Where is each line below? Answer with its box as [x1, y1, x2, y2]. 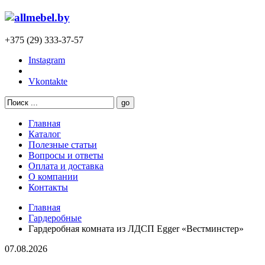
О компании [28, 172, 78, 182]
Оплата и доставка [28, 161, 104, 172]
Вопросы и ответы [28, 150, 104, 161]
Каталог [28, 129, 61, 140]
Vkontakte [28, 76, 67, 87]
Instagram [28, 55, 65, 66]
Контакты [28, 182, 68, 193]
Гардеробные [28, 213, 82, 224]
